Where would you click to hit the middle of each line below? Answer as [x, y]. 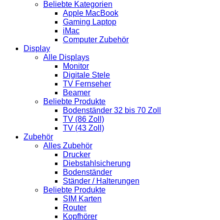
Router [75, 208]
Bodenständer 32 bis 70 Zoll [112, 110]
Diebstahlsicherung [97, 164]
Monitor [76, 66]
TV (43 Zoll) [83, 128]
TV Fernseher [87, 84]
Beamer [77, 93]
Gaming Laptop [90, 22]
